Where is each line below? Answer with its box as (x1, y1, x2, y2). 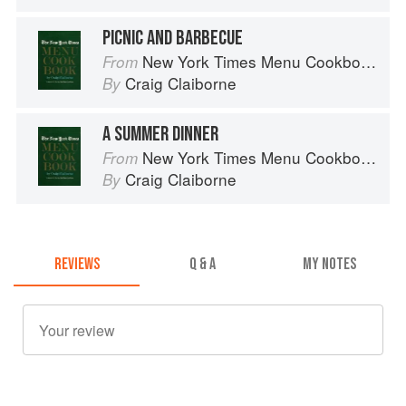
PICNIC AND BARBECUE (102, 24, 243, 51)
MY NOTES (302, 255, 356, 275)
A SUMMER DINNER (102, 121, 218, 147)
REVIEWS (53, 255, 100, 275)
